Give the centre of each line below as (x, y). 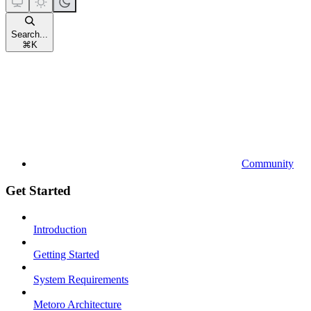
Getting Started (66, 255)
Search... (30, 34)
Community (268, 163)
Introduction (60, 230)
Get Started (38, 190)
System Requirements (81, 280)
